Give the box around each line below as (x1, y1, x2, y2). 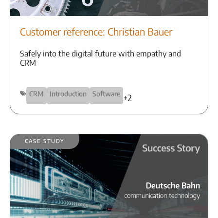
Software (92, 89, 120, 98)
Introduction (50, 89, 87, 98)
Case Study (25, 135, 65, 145)
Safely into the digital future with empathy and (20, 48, 181, 58)
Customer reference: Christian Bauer (20, 25, 172, 37)
